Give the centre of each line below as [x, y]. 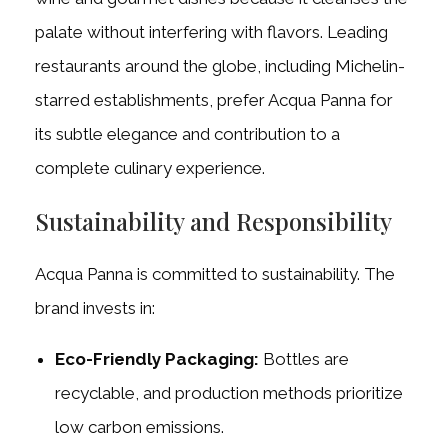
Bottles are [304, 359]
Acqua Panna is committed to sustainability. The [215, 274]
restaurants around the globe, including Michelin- [220, 66]
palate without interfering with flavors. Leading [211, 32]
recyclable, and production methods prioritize [229, 393]
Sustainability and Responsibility [213, 221]
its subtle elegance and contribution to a [187, 134]
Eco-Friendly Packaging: [157, 359]
